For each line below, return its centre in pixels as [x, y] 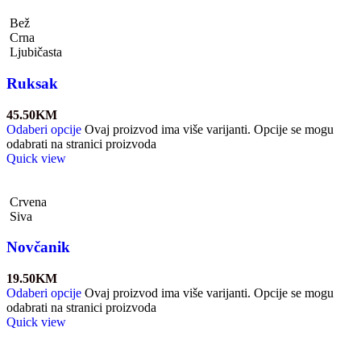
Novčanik [38, 247]
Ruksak [32, 83]
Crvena [28, 201]
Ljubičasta [36, 52]
